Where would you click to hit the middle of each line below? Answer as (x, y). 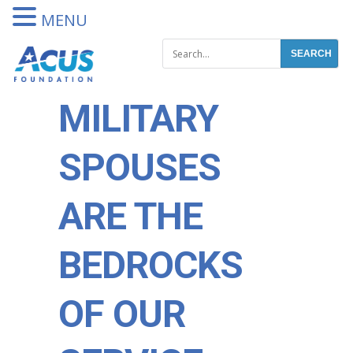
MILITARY (138, 119)
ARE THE (130, 216)
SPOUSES (139, 167)
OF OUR (122, 314)
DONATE (276, 15)
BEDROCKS (150, 265)
